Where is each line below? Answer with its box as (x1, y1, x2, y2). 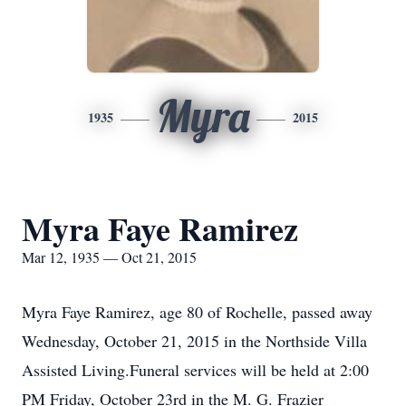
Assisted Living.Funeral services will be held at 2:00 (22, 359, 369, 381)
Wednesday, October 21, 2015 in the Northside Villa (22, 330, 367, 352)
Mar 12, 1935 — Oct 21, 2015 (22, 247, 197, 266)
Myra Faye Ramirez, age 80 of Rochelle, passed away (22, 301, 372, 323)
